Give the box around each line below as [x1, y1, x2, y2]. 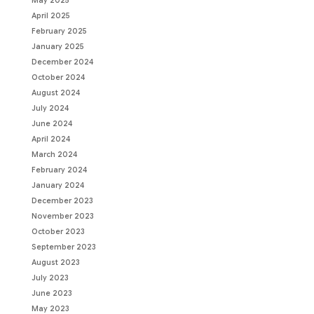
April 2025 [31, 11, 70, 20]
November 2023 [31, 211, 94, 221]
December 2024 [31, 57, 93, 67]
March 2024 [31, 149, 77, 159]
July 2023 [31, 273, 69, 282]
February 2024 [31, 165, 87, 175]
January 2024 [31, 180, 84, 190]
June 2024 [31, 118, 72, 128]
